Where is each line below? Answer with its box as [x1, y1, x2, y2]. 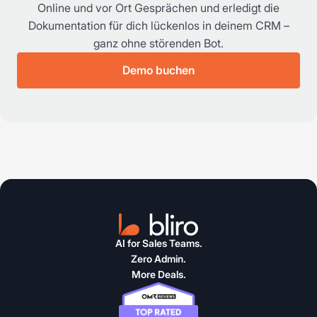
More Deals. [131, 268, 186, 281]
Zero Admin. [131, 253, 186, 265]
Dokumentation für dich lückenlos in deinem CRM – [28, 18, 289, 33]
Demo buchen [122, 63, 195, 78]
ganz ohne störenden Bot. [93, 36, 224, 51]
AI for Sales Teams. [115, 237, 202, 250]
